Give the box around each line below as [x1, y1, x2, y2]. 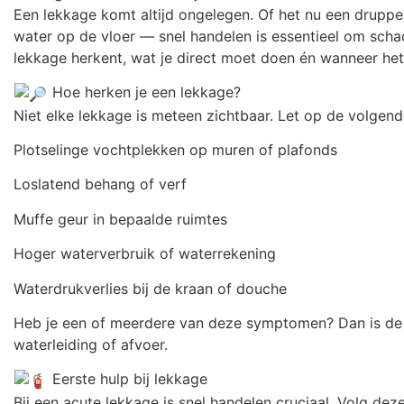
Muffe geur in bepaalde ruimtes [14, 209, 227, 228]
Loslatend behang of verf [14, 175, 187, 194]
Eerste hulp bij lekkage [48, 370, 208, 389]
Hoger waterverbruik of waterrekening [14, 244, 276, 263]
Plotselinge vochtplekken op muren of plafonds [14, 140, 337, 159]
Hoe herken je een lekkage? [48, 83, 242, 101]
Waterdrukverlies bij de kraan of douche [14, 279, 287, 298]
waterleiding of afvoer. [14, 335, 168, 353]
